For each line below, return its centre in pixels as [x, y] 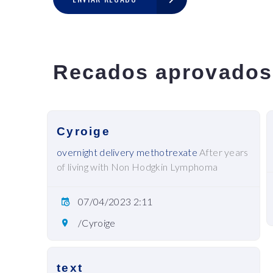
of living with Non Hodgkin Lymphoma [137, 167]
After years [223, 152]
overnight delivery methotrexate [127, 152]
